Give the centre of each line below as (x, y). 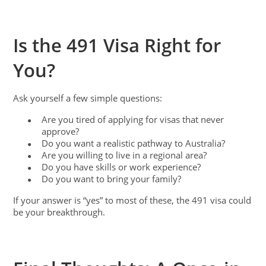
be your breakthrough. (59, 212)
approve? (61, 131)
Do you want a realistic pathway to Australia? (134, 143)
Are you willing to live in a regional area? (124, 155)
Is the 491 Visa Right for (117, 45)
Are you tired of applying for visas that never (133, 119)
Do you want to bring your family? (112, 178)
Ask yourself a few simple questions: (88, 98)
